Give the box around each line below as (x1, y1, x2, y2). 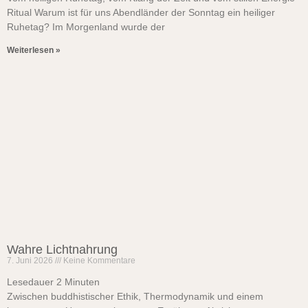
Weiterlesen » (7, 45, 60, 55)
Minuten (65, 276, 100, 287)
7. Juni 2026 (7, 256, 55, 265)
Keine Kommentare (61, 256, 135, 265)
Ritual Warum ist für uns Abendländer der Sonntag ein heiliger (7, 7, 275, 18)
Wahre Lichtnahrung (7, 243, 118, 256)
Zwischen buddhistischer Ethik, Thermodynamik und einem (7, 291, 263, 302)
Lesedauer (7, 276, 54, 287)
